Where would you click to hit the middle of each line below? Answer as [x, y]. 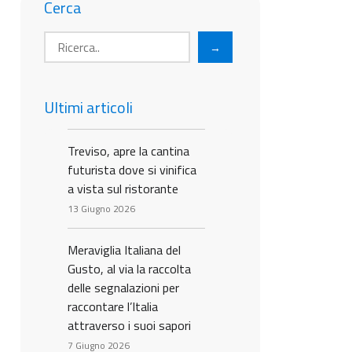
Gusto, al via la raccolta [129, 269]
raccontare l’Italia [113, 306]
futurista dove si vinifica [132, 170]
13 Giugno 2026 [101, 209]
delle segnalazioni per [123, 288]
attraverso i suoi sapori [129, 325]
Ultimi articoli [88, 107]
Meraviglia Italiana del [124, 250]
